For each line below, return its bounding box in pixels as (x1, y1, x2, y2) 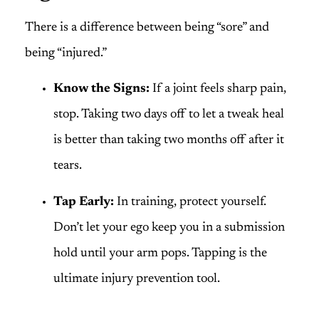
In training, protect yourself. (114, 195, 266, 209)
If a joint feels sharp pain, (150, 83, 286, 96)
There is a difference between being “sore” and (25, 21, 269, 34)
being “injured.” (25, 46, 107, 60)
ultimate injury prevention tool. (53, 272, 220, 286)
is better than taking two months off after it (53, 134, 284, 147)
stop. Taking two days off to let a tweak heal (53, 108, 284, 122)
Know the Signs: (53, 83, 150, 96)
